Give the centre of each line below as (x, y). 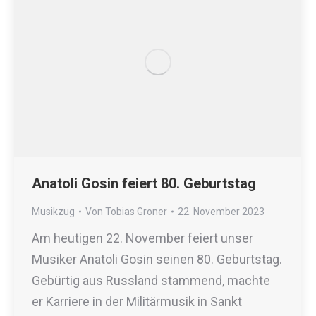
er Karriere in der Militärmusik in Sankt (137, 302)
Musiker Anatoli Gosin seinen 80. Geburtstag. (157, 260)
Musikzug (53, 212)
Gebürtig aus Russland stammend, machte (151, 281)
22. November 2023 (221, 212)
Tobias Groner (136, 212)
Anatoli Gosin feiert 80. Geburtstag (144, 184)
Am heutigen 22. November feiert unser (142, 238)
